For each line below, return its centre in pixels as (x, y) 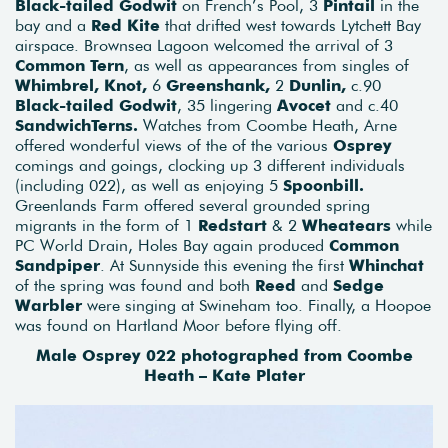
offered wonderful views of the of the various (174, 144)
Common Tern (69, 64)
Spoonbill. (323, 184)
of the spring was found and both (135, 284)
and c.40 (364, 104)
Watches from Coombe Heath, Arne (270, 124)
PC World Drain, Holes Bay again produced (172, 244)
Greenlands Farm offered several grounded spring (192, 204)
